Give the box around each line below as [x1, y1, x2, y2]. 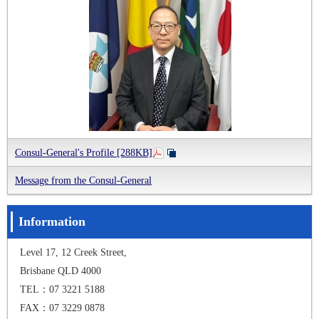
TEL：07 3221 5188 [20, 283, 105, 295]
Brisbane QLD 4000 [20, 264, 101, 276]
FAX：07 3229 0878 [20, 301, 105, 313]
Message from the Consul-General [15, 174, 152, 186]
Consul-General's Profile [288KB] [15, 146, 152, 158]
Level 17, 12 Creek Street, [20, 246, 127, 258]
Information [19, 214, 85, 229]
